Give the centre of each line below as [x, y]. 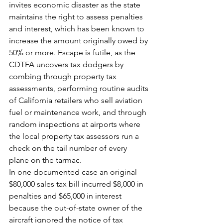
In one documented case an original [74, 172]
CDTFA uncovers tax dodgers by [67, 64]
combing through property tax [64, 76]
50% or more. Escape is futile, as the [73, 52]
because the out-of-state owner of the [77, 208]
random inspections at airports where [76, 124]
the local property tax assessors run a [75, 136]
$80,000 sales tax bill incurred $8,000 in [77, 184]
